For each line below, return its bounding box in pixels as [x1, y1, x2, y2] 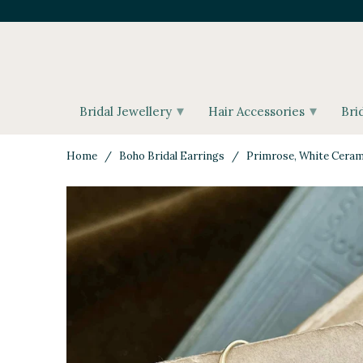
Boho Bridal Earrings [119, 149, 224, 163]
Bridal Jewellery [79, 103, 175, 119]
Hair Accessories [208, 103, 308, 119]
